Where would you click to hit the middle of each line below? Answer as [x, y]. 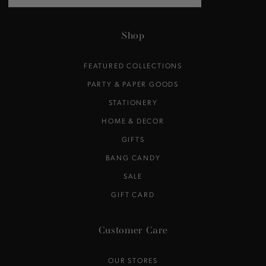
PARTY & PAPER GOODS [133, 83]
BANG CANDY [133, 157]
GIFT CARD [133, 194]
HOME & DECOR [133, 120]
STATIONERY [133, 102]
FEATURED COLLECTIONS [133, 65]
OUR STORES [133, 260]
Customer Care [133, 231]
